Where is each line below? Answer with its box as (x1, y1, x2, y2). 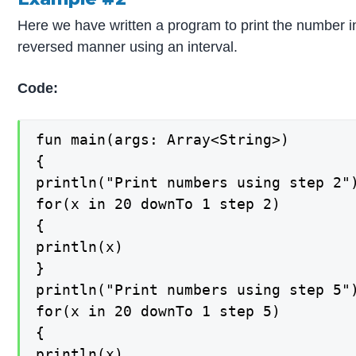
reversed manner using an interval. (17, 39, 238, 56)
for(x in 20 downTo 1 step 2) (36, 195, 281, 212)
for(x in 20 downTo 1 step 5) (36, 302, 281, 319)
